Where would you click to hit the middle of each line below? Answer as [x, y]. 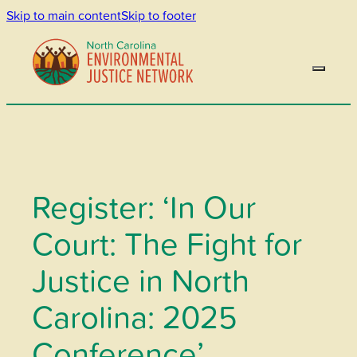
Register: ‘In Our [144, 206]
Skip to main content [64, 15]
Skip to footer [159, 15]
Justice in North [141, 279]
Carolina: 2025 [135, 316]
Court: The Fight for [167, 243]
